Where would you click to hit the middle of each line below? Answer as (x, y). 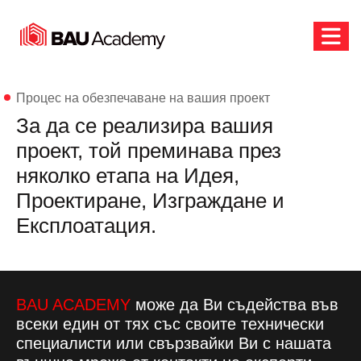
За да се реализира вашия (145, 126)
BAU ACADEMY (73, 305)
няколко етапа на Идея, (128, 176)
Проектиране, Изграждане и (150, 201)
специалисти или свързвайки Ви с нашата (174, 343)
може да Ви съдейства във (237, 305)
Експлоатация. (86, 226)
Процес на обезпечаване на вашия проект (143, 98)
